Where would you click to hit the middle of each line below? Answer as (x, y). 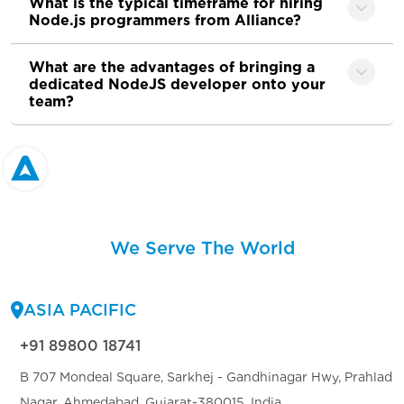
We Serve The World (202, 248)
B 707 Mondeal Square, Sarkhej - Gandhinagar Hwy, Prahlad (206, 377)
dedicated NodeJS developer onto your (177, 84)
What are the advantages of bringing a (172, 67)
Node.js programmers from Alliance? (165, 20)
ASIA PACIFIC (80, 310)
